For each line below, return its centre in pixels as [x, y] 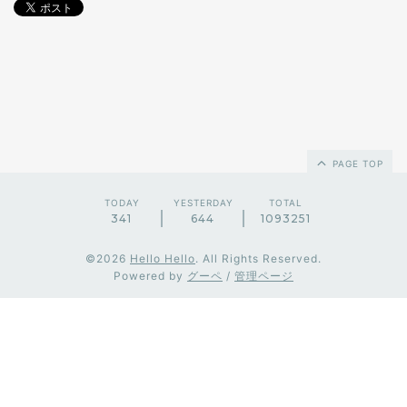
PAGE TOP [356, 164]
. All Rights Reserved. [258, 258]
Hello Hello [163, 258]
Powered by [150, 276]
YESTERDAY [203, 203]
